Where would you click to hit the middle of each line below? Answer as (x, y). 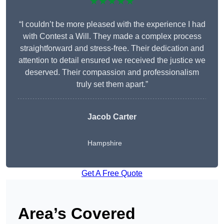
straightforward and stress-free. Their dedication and (112, 48)
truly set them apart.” (112, 84)
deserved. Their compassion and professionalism (112, 72)
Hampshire (105, 143)
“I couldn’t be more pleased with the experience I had (112, 24)
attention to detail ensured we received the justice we (112, 60)
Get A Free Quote (112, 173)
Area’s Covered (77, 214)
